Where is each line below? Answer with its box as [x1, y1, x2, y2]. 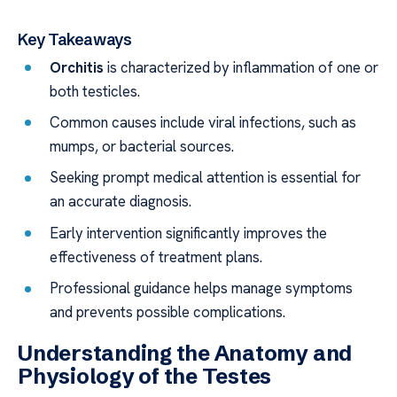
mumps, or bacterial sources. [50, 136, 235, 156]
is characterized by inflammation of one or [104, 57, 379, 77]
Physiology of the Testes [18, 363, 272, 390]
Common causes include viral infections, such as [50, 112, 357, 132]
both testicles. [50, 81, 141, 101]
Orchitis [50, 57, 105, 77]
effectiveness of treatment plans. [50, 246, 263, 267]
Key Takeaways [18, 28, 132, 50]
